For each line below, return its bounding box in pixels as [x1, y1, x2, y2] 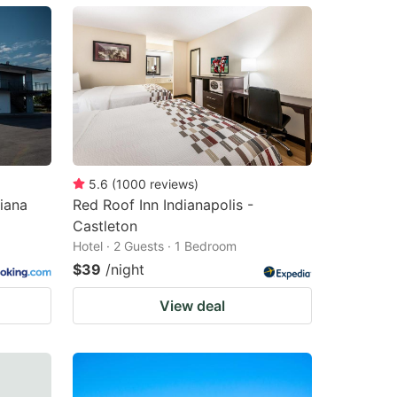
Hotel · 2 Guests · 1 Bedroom [73, 237, 237, 253]
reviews [150, 175, 194, 191]
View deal [160, 296, 225, 315]
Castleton [73, 216, 137, 235]
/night [105, 260, 144, 278]
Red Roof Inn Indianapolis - [73, 195, 253, 214]
